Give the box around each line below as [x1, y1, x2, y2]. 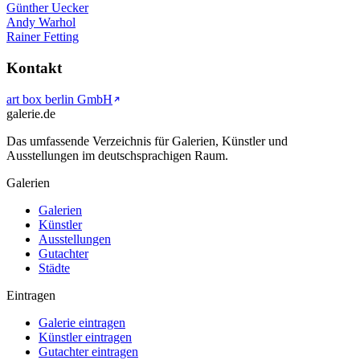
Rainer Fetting [6, 30, 79, 44]
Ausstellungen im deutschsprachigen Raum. [6, 148, 228, 162]
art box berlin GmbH [6, 92, 112, 106]
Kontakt [6, 59, 62, 76]
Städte [39, 260, 70, 275]
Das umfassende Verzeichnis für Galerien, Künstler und [6, 133, 288, 148]
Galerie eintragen [39, 315, 125, 329]
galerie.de [6, 106, 55, 121]
